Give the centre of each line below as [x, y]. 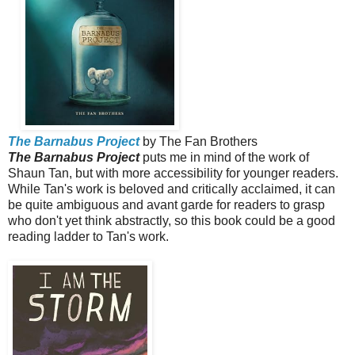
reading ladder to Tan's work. [88, 237]
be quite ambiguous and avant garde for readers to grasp [166, 205]
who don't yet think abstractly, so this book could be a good [172, 221]
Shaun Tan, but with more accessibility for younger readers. [173, 174]
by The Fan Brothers [198, 142]
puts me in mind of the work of [224, 158]
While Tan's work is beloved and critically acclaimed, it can [172, 189]
